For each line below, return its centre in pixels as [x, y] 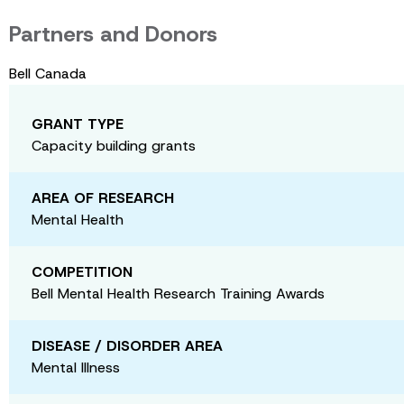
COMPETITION [82, 271]
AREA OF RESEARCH [103, 197]
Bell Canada [48, 73]
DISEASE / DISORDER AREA [127, 345]
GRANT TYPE [78, 124]
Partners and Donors [113, 34]
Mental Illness [76, 367]
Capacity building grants [114, 145]
